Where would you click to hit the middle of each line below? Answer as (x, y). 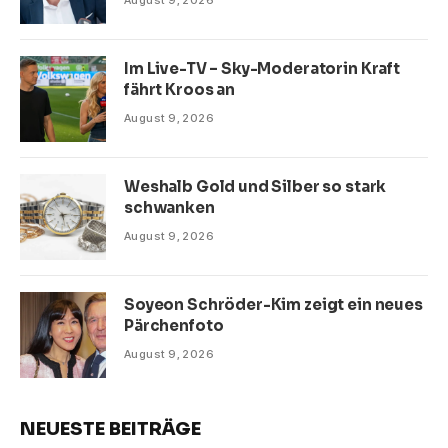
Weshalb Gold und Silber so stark (255, 186)
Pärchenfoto (174, 325)
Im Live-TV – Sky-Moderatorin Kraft (262, 68)
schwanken (169, 207)
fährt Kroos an (179, 89)
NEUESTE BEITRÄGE (110, 428)
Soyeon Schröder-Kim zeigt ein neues (273, 304)
